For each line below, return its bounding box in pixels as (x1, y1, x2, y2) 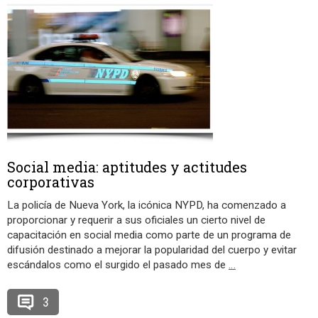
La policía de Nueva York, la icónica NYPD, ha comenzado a (7, 199, 286, 212)
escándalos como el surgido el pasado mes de (7, 258, 229, 271)
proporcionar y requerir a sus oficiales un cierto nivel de (7, 214, 265, 226)
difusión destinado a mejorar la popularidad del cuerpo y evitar (7, 243, 297, 256)
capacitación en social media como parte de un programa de (7, 229, 291, 241)
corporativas (7, 172, 94, 191)
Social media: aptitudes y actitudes (7, 158, 247, 176)
